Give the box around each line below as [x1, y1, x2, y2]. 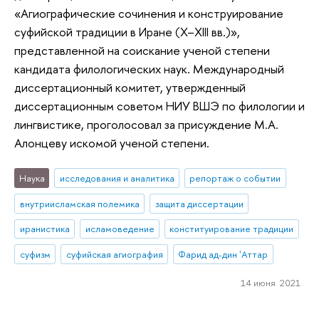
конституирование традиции [169, 222, 294, 236]
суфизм [19, 248, 51, 261]
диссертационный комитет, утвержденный [14, 79, 246, 96]
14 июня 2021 [240, 276, 300, 289]
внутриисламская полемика [19, 197, 140, 210]
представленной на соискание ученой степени [14, 42, 270, 59]
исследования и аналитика [59, 171, 174, 184]
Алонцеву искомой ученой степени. [14, 135, 209, 152]
